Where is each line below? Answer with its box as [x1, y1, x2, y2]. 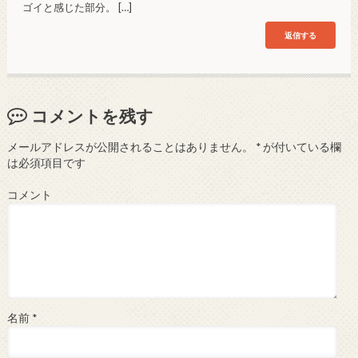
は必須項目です [6, 156, 86, 169]
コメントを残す [30, 105, 153, 126]
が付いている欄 [260, 140, 341, 153]
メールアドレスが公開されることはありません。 [6, 140, 253, 153]
